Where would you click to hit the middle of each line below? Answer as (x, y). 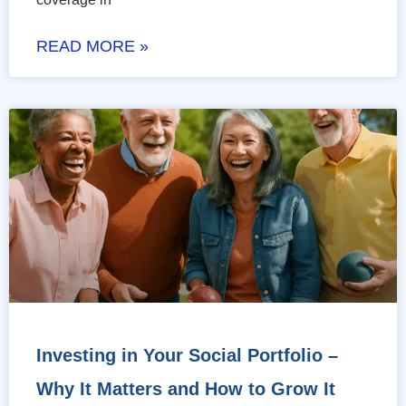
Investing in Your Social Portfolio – (187, 356)
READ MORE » (92, 47)
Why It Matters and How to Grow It (186, 389)
